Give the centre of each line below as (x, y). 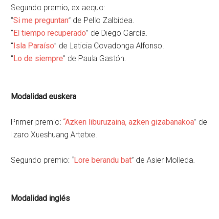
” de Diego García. (117, 33)
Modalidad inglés (41, 198)
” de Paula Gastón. (95, 58)
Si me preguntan (41, 20)
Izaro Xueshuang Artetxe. (54, 134)
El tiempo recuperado (50, 33)
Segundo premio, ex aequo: (58, 7)
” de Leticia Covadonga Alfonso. (109, 45)
